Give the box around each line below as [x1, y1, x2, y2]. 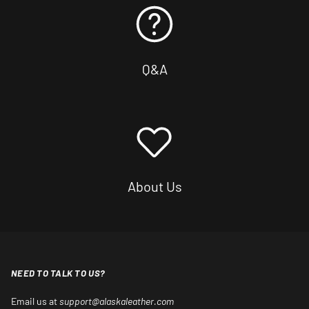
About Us [127, 178, 182, 195]
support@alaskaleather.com [59, 295, 174, 308]
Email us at [11, 295, 59, 308]
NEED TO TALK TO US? [11, 268, 106, 279]
